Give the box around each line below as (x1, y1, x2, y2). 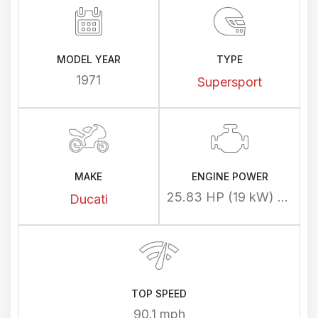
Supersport (197, 75, 262, 89)
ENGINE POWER (191, 170, 268, 182)
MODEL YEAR (56, 53, 121, 65)
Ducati (69, 192, 108, 207)
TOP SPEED (131, 287, 187, 300)
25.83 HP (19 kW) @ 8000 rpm (278, 190, 288, 204)
